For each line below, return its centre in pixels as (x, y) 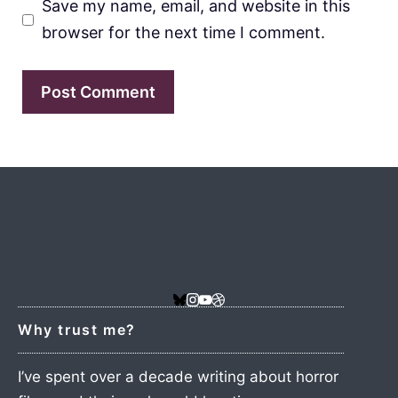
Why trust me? (77, 329)
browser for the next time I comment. (183, 33)
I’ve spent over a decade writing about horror (178, 376)
